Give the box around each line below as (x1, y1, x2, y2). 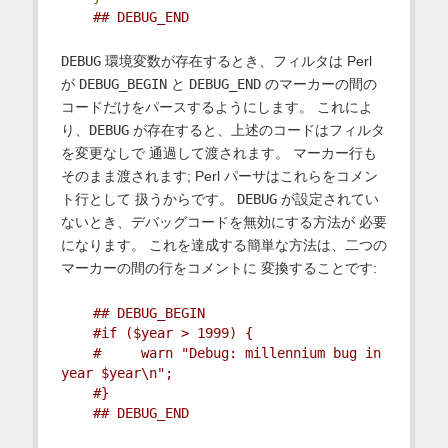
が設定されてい (276, 191, 379, 208)
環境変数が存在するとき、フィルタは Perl (100, 53, 372, 70)
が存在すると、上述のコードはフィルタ (128, 122, 385, 139)
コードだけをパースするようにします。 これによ (60, 99, 373, 116)
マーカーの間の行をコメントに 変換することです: (60, 260, 377, 277)
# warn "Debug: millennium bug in (92, 345, 381, 362)
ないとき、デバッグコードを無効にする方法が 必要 (60, 214, 387, 231)
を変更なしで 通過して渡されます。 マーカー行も (60, 145, 377, 162)
